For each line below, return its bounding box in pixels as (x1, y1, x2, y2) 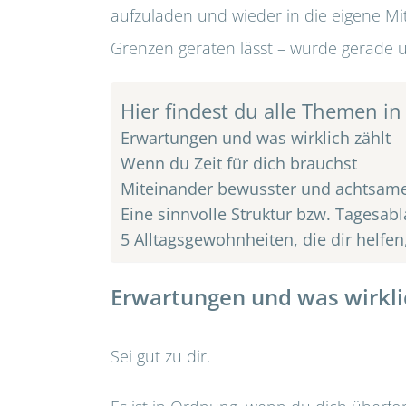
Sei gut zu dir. (111, 345, 210, 368)
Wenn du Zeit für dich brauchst (121, 152, 357, 174)
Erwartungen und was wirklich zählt (121, 127, 391, 149)
